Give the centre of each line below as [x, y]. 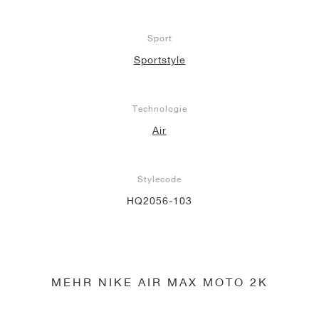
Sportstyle [159, 60]
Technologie [159, 109]
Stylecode [159, 179]
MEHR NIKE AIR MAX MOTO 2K [159, 282]
